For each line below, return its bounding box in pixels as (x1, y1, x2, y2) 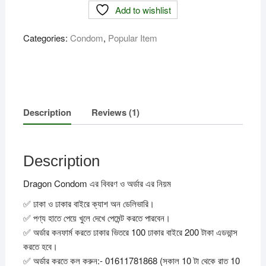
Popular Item (107, 31, 157, 45)
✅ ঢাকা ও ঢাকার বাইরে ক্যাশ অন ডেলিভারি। (23, 197, 154, 210)
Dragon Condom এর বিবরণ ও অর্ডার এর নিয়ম (23, 176, 171, 189)
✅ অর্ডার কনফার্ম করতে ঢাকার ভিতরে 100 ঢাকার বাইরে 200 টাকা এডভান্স (23, 225, 237, 238)
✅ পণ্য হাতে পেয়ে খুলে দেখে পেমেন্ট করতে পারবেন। (23, 211, 170, 224)
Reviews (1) (91, 105, 140, 119)
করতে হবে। (23, 239, 58, 252)
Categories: (23, 31, 70, 45)
